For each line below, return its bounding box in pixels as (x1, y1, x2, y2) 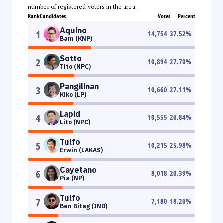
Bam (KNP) (60, 34, 92, 42)
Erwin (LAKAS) (60, 146, 103, 154)
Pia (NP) (60, 174, 84, 182)
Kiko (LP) (60, 90, 86, 98)
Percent (178, 11, 195, 20)
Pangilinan (60, 81, 99, 91)
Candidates (40, 11, 66, 20)
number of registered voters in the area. (28, 2, 137, 10)
